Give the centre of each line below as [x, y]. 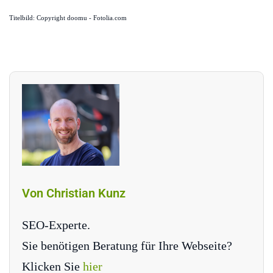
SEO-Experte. [56, 225]
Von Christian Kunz [74, 193]
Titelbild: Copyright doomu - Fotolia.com [68, 18]
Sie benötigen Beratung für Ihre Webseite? [127, 245]
